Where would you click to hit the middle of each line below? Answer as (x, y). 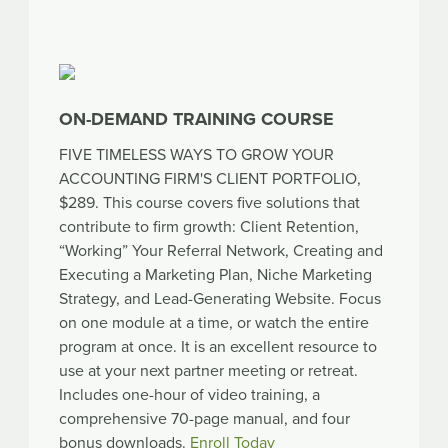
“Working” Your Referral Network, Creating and (221, 250)
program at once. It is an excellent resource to (218, 346)
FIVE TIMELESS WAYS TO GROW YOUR (196, 154)
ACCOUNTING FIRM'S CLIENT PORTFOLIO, (210, 178)
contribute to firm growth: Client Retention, (209, 226)
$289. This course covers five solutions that (209, 202)
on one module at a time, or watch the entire (214, 322)
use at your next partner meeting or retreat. (208, 370)
